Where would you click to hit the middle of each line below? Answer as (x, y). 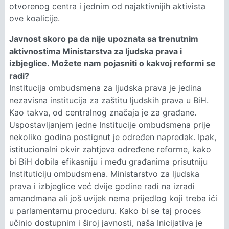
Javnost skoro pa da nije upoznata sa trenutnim (104, 39)
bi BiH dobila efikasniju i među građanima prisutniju (108, 162)
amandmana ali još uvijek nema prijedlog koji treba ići (113, 199)
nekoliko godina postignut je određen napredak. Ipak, (113, 137)
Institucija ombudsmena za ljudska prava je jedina (105, 88)
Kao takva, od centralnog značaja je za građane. (103, 113)
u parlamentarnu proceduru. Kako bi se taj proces (105, 211)
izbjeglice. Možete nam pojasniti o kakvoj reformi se (112, 64)
